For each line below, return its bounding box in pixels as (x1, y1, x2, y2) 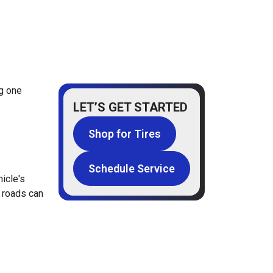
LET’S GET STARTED (73, 99, 188, 115)
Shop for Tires (88, 127, 161, 140)
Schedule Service (88, 161, 175, 175)
